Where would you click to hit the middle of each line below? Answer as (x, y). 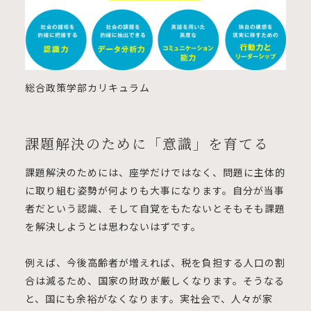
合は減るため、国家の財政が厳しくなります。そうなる (154, 280)
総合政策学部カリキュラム (87, 87)
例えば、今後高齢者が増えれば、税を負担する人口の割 (155, 262)
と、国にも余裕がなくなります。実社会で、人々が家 (149, 298)
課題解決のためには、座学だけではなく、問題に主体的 (155, 172)
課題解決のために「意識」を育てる (147, 143)
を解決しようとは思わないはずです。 (113, 226)
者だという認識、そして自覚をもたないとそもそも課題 (155, 208)
